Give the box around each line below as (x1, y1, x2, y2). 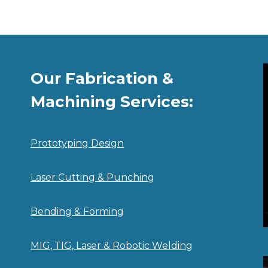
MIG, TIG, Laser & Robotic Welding (31, 240, 193, 252)
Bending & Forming (31, 206, 124, 218)
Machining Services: (31, 92, 193, 112)
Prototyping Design (31, 138, 124, 150)
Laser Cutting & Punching (31, 172, 154, 184)
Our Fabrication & (31, 69, 173, 89)
